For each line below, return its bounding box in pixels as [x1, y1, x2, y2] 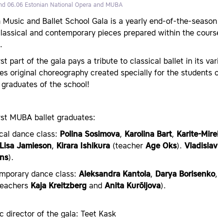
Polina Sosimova [60, 131, 120, 139]
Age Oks [145, 143, 177, 150]
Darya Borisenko [155, 171, 215, 179]
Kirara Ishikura [56, 143, 112, 150]
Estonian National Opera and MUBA [25, 2, 123, 8]
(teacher [112, 143, 145, 150]
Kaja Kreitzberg [31, 182, 87, 190]
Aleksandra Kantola [79, 171, 150, 179]
